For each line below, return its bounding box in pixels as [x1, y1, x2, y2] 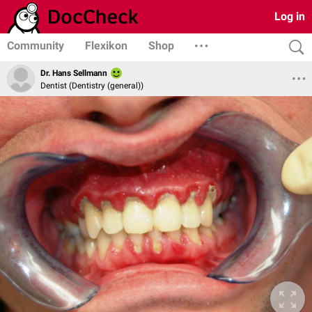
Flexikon [85, 39, 127, 52]
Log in [274, 10, 305, 23]
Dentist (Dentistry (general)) [40, 80, 143, 91]
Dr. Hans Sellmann [40, 68, 107, 79]
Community [7, 39, 64, 52]
